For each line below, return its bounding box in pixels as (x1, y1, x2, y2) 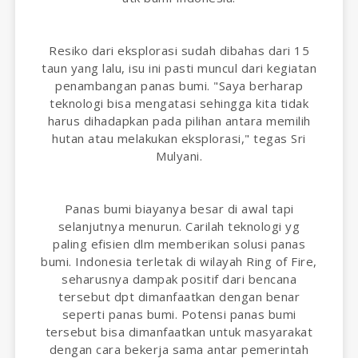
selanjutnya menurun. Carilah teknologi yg (58, 217, 300, 234)
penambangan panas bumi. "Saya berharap (55, 77, 303, 93)
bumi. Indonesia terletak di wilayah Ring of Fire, (41, 253, 317, 269)
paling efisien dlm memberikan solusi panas (53, 235, 305, 252)
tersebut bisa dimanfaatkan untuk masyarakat (45, 323, 313, 340)
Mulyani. (156, 147, 202, 164)
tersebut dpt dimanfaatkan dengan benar (58, 288, 300, 304)
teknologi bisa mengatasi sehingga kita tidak (50, 94, 308, 111)
